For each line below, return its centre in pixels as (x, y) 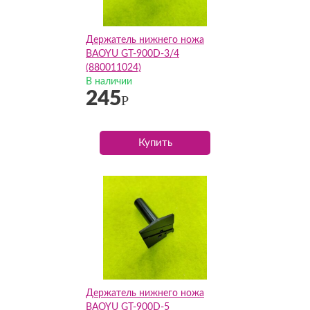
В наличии (109, 82)
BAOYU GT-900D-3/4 (133, 54)
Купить (155, 143)
